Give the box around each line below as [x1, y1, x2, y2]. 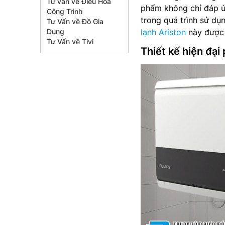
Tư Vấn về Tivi [47, 37, 93, 46]
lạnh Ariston [141, 27, 186, 37]
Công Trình [47, 7, 82, 16]
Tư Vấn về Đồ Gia [47, 17, 103, 26]
